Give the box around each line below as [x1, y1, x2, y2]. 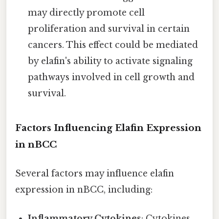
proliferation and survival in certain [28, 23, 190, 34]
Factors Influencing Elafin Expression [15, 122, 201, 133]
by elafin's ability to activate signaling [28, 55, 193, 66]
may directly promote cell [28, 7, 145, 18]
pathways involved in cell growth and [28, 71, 195, 83]
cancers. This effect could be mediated [28, 39, 198, 50]
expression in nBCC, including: [15, 184, 153, 195]
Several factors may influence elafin [15, 168, 174, 179]
